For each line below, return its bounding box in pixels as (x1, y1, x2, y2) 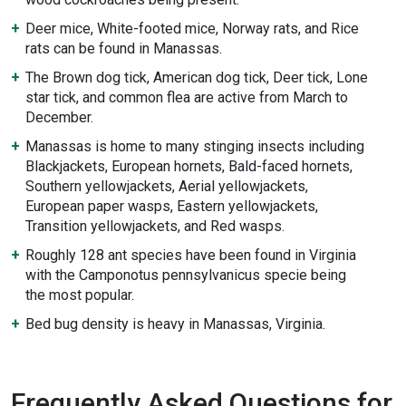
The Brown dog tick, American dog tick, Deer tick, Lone (25, 69, 368, 86)
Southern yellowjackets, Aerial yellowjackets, (25, 178, 308, 195)
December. (25, 109, 93, 126)
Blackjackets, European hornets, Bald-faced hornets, (25, 158, 353, 175)
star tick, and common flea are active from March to (25, 89, 348, 106)
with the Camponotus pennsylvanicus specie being (25, 266, 346, 284)
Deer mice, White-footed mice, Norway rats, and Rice (25, 20, 359, 37)
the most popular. (25, 286, 134, 304)
